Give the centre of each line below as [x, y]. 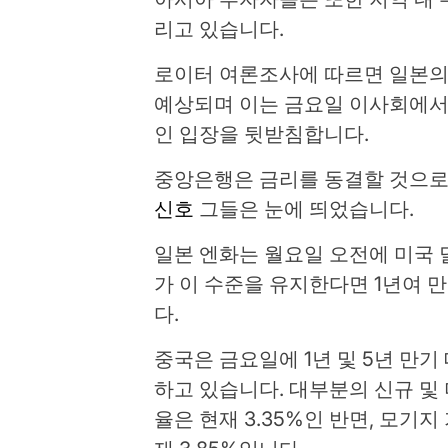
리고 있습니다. [219, 29]
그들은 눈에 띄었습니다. [304, 209]
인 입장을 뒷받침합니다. [262, 134]
